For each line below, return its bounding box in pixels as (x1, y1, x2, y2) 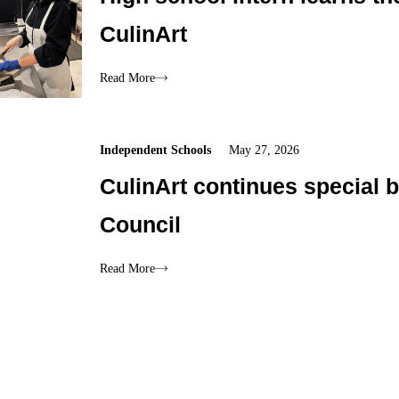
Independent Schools (100, 143, 212, 158)
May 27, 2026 (229, 143, 300, 158)
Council (100, 212, 188, 238)
